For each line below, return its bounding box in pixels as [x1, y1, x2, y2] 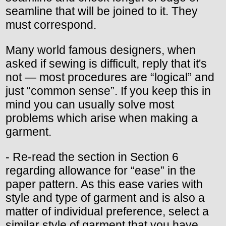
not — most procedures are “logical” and [6, 71, 214, 84]
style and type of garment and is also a [6, 191, 205, 205]
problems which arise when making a [6, 111, 198, 125]
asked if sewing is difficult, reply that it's [6, 57, 207, 71]
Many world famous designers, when [6, 43, 196, 57]
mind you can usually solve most [6, 98, 174, 111]
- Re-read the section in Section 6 [6, 150, 179, 164]
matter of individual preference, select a [6, 205, 209, 218]
